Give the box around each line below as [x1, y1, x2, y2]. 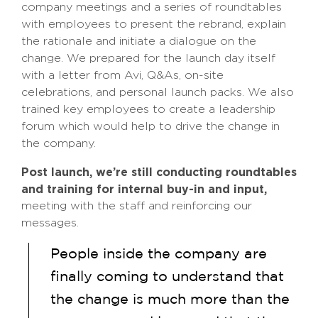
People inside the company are [50, 247, 267, 262]
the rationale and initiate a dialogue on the [21, 35, 256, 48]
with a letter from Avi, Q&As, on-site [21, 69, 224, 82]
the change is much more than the [50, 292, 290, 307]
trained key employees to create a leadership [21, 103, 275, 116]
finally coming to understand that [50, 270, 284, 285]
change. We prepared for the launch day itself [21, 52, 275, 65]
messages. [21, 216, 79, 229]
